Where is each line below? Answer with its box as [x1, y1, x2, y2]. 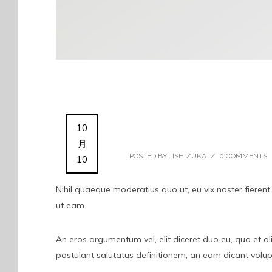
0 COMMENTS [219, 151, 267, 160]
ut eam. [56, 199, 86, 211]
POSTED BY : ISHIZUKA [129, 151, 206, 160]
